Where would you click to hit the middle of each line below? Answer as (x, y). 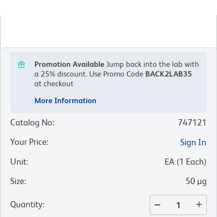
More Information (65, 101)
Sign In (193, 142)
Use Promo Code (116, 74)
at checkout (54, 84)
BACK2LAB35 (169, 74)
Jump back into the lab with (153, 64)
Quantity (26, 204)
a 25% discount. (61, 74)
